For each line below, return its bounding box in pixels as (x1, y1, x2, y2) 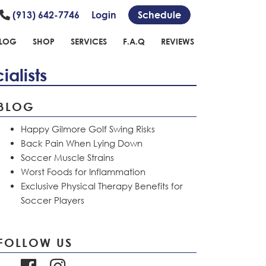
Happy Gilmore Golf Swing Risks (21, 123, 155, 134)
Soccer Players (21, 195, 84, 205)
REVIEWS (161, 36, 194, 46)
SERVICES (71, 36, 107, 46)
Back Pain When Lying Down (21, 138, 142, 148)
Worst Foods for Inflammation (21, 166, 145, 177)
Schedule (138, 9, 181, 21)
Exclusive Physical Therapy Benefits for (21, 180, 183, 191)
